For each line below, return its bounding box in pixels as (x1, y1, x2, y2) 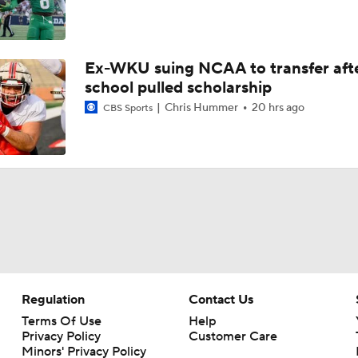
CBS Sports (100, 102, 155, 114)
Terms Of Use (21, 313, 101, 329)
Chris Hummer (161, 101, 241, 115)
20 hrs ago (251, 101, 304, 115)
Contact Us (188, 292, 253, 308)
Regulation (21, 292, 85, 308)
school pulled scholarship (84, 78, 272, 98)
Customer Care (188, 328, 277, 344)
